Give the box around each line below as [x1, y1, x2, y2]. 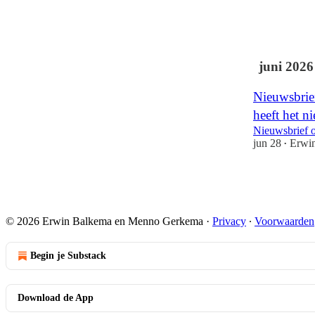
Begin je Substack [30, 250, 106, 261]
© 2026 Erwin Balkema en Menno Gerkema [6, 214, 203, 227]
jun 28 [253, 136, 281, 149]
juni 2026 [259, 59, 314, 75]
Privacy [212, 214, 246, 227]
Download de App [18, 292, 94, 303]
